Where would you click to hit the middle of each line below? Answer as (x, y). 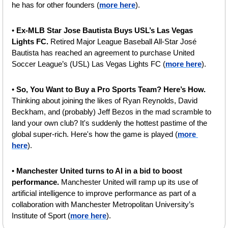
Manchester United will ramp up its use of (130, 182)
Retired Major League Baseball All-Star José (123, 41)
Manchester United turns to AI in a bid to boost (99, 170)
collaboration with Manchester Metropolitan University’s (103, 204)
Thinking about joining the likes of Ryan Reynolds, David (105, 100)
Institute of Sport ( (41, 215)
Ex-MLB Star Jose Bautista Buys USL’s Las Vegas (105, 30)
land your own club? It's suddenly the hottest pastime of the (109, 123)
